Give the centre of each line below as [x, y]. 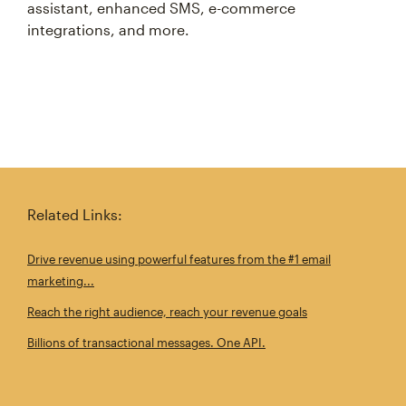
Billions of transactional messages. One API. [146, 343]
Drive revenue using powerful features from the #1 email [179, 260]
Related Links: [75, 215]
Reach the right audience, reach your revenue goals [167, 312]
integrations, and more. [108, 30]
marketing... [61, 281]
